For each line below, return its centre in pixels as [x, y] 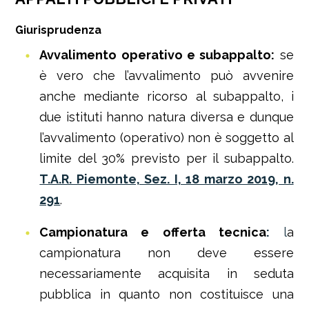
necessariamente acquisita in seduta [167, 273]
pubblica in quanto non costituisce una [167, 294]
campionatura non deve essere [167, 253]
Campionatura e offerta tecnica [153, 232]
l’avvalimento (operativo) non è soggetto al [167, 138]
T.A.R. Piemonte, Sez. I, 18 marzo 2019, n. [167, 179]
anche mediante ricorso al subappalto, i [167, 96]
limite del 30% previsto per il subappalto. [167, 158]
